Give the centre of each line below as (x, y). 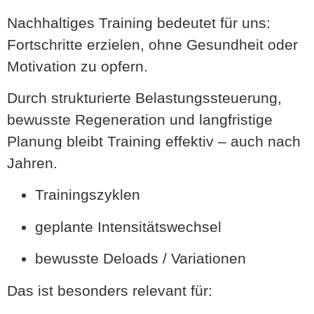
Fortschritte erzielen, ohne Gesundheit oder (152, 44)
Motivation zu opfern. (77, 66)
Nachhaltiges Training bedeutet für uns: (139, 22)
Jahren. (32, 163)
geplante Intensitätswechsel (128, 226)
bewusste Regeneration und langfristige (140, 119)
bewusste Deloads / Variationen (141, 259)
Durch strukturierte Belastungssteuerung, (144, 97)
